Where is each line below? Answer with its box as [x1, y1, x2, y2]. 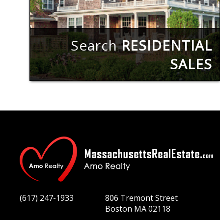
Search [71, 36, 121, 55]
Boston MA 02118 [105, 203, 171, 214]
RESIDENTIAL [121, 36, 212, 55]
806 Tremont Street [105, 192, 178, 203]
